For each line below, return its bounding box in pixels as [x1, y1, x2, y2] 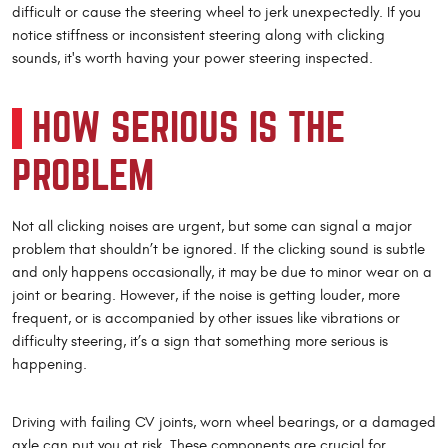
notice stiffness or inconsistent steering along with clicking [12, 27, 385, 45]
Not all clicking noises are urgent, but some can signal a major [12, 218, 412, 236]
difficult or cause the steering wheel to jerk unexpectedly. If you [12, 4, 421, 22]
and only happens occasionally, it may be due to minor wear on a [12, 264, 432, 282]
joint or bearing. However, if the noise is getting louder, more [12, 287, 400, 305]
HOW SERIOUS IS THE [32, 108, 345, 150]
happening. [12, 356, 87, 374]
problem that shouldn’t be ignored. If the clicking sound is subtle [12, 241, 425, 259]
